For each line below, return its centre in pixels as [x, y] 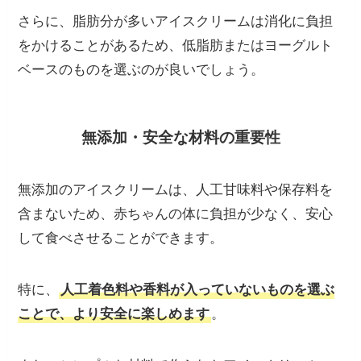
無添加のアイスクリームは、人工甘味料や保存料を [176, 190]
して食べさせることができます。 [121, 239]
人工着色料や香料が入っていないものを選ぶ [198, 290]
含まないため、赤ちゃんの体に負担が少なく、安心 [176, 214]
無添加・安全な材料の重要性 [180, 137]
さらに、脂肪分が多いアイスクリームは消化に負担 [176, 21]
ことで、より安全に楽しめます [114, 314]
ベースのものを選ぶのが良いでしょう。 [141, 69]
